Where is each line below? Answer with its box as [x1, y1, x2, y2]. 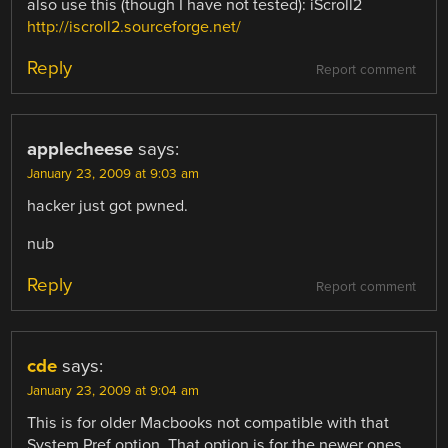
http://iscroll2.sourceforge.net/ [27, 16, 242, 37]
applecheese [27, 137, 134, 160]
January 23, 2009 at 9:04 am [27, 383, 200, 400]
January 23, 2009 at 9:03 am [27, 165, 200, 182]
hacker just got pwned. [27, 195, 189, 216]
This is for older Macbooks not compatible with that [27, 413, 390, 434]
